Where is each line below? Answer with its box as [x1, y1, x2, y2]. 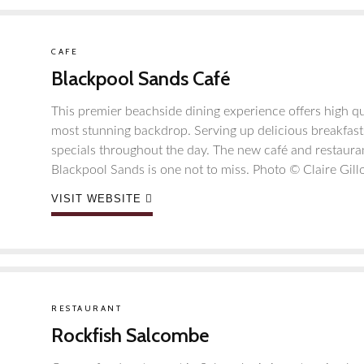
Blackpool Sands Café [51, 67, 230, 90]
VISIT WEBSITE [51, 193, 141, 205]
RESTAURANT [51, 303, 122, 314]
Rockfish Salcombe [51, 323, 209, 347]
